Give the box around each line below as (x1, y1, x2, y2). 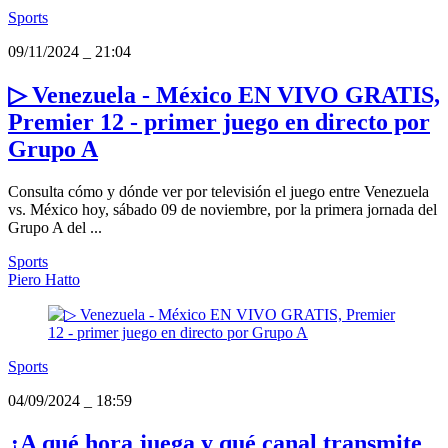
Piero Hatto (8, 270, 80, 288)
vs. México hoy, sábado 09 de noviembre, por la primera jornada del (8, 200, 437, 218)
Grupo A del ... (8, 218, 102, 236)
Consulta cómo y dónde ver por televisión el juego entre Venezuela (8, 182, 429, 200)
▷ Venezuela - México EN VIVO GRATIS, (8, 82, 440, 109)
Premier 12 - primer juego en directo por (8, 109, 430, 136)
